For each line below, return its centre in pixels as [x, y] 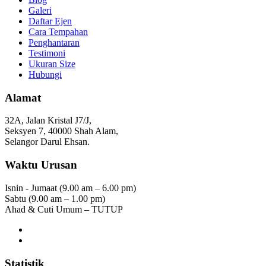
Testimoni [47, 53]
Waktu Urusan [41, 165]
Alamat [23, 97]
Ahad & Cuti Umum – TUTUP [64, 209]
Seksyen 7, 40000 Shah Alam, [61, 131]
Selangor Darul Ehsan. [47, 142]
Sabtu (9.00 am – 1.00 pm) [55, 198]
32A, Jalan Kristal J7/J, [48, 121]
